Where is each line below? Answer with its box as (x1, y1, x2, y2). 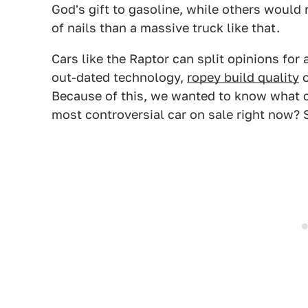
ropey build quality (187, 70, 299, 85)
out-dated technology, (52, 70, 187, 85)
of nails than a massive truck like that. (52, 21, 280, 35)
